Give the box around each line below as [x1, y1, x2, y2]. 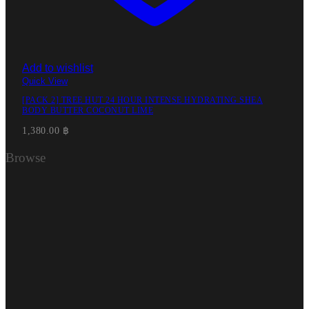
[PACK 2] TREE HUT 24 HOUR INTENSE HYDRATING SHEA [22, 94, 263, 105]
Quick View [22, 75, 68, 86]
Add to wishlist [22, 61, 93, 74]
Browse [6, 150, 46, 165]
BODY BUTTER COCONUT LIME [22, 105, 153, 115]
